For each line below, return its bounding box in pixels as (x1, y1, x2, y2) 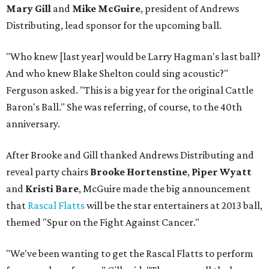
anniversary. (6, 118, 60, 130)
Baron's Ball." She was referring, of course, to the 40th (6, 101, 242, 113)
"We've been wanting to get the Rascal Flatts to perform (6, 247, 253, 260)
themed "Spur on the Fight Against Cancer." (6, 216, 199, 229)
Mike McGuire (72, 2, 141, 15)
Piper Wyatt (192, 166, 252, 178)
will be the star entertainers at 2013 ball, (85, 199, 262, 212)
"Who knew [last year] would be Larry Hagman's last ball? (6, 50, 261, 63)
